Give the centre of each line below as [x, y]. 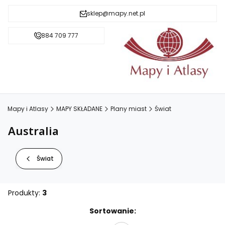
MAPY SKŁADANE [79, 108]
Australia [33, 130]
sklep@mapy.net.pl [116, 13]
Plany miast [129, 108]
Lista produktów [47, 211]
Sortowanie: [113, 211]
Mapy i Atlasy [28, 108]
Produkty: [25, 193]
